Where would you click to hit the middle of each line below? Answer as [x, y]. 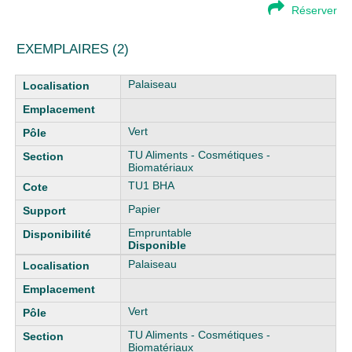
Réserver [314, 10]
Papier [145, 209]
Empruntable [160, 233]
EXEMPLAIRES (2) [73, 49]
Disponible [158, 245]
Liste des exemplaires [70, 81]
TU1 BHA [152, 185]
